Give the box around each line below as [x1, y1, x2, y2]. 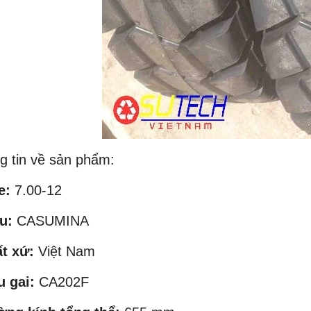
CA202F [35, 274, 89, 289]
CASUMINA [12, 212, 89, 228]
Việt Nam [38, 243, 95, 259]
